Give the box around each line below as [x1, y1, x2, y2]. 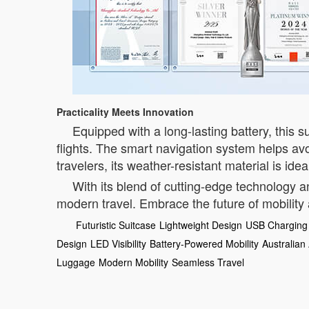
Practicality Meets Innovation [57, 105, 194, 119]
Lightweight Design [159, 218, 242, 232]
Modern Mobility [99, 255, 168, 269]
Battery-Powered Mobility [150, 237, 259, 250]
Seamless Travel [172, 255, 244, 269]
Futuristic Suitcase [76, 218, 156, 232]
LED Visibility [90, 237, 146, 250]
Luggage [57, 255, 95, 269]
